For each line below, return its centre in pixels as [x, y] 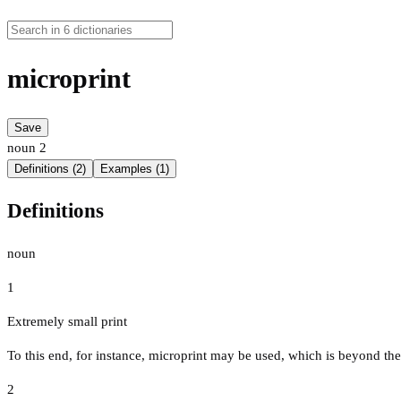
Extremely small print [67, 321]
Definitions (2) [50, 169]
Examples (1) [135, 169]
